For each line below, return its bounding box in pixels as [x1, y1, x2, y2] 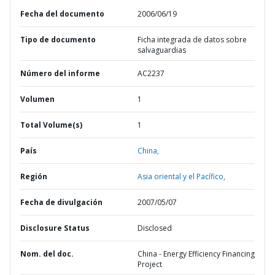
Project [137, 259, 162, 269]
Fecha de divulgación [20, 197, 103, 207]
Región [20, 171, 47, 182]
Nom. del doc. [20, 249, 74, 259]
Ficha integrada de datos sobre [137, 34, 247, 45]
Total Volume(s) [20, 120, 82, 130]
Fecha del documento [20, 9, 104, 19]
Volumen [20, 94, 55, 104]
